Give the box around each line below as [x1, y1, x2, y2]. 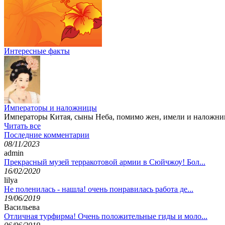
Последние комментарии [4, 130, 89, 139]
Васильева [4, 202, 40, 211]
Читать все [4, 121, 41, 130]
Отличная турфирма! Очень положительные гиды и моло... [4, 211, 207, 220]
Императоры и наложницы [4, 103, 97, 112]
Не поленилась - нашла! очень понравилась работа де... [4, 184, 193, 193]
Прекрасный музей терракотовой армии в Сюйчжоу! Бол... [4, 157, 205, 166]
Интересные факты [4, 46, 70, 55]
